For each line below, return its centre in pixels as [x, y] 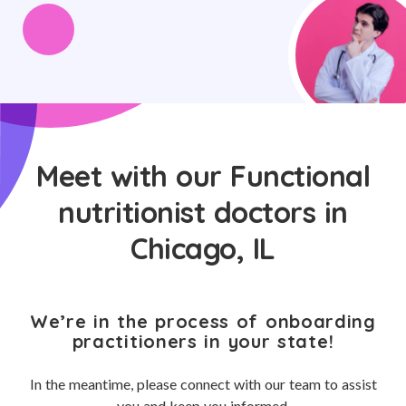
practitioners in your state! [203, 341]
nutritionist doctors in [203, 212]
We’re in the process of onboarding [203, 321]
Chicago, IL [203, 248]
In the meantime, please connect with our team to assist [203, 384]
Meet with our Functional [203, 176]
